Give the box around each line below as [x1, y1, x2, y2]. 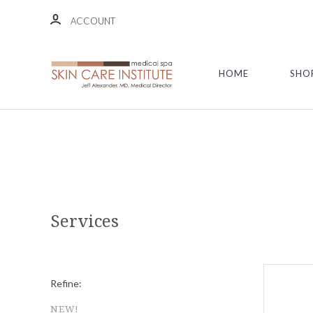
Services [50, 212, 119, 232]
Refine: [50, 277, 82, 289]
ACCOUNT [71, 15, 115, 27]
